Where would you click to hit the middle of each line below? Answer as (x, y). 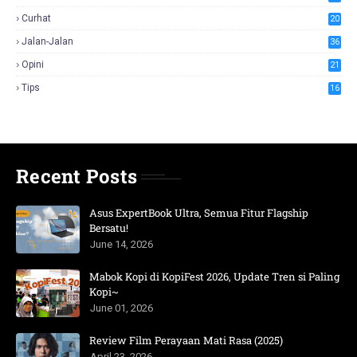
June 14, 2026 (122, 244)
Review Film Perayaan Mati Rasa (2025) (186, 340)
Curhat (36, 18)
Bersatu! (109, 228)
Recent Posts (76, 176)
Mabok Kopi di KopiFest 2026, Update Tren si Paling (214, 277)
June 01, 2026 (122, 308)
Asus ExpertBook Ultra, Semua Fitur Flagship (199, 213)
